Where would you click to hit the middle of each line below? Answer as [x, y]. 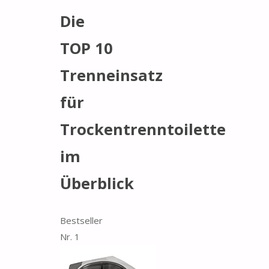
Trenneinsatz [111, 75]
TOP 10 [86, 48]
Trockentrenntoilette [143, 129]
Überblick [97, 183]
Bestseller [81, 220]
